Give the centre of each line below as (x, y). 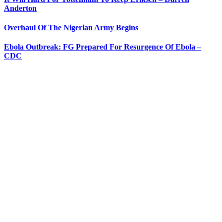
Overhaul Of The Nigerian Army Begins (71, 28)
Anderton (20, 8)
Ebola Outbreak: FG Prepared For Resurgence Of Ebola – (103, 47)
